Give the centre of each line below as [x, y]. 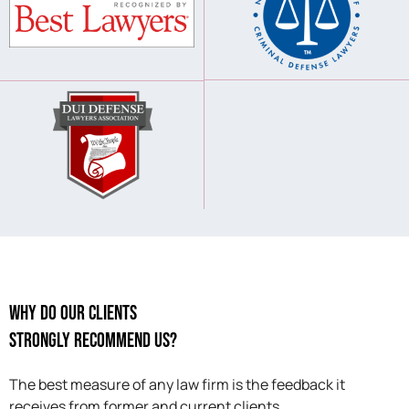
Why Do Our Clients [73, 314]
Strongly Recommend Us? [93, 341]
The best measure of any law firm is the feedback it [177, 385]
